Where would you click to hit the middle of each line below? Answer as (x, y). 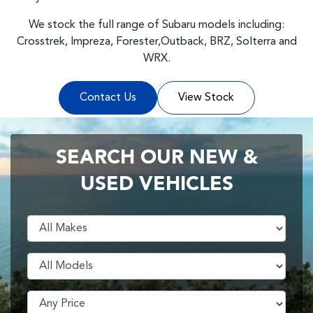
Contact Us (108, 98)
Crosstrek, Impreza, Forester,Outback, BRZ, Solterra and (156, 42)
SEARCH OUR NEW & (156, 159)
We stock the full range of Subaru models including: (156, 25)
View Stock (206, 98)
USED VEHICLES (156, 185)
